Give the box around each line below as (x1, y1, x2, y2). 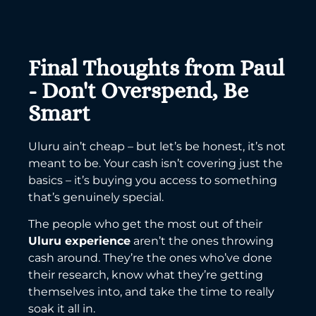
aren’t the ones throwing (130, 234, 274, 248)
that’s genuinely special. (28, 190, 164, 204)
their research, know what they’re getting (28, 268, 263, 282)
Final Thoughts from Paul (28, 54, 284, 80)
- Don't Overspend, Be (28, 77, 248, 103)
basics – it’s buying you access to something (28, 173, 277, 187)
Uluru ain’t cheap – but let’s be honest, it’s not (28, 139, 286, 153)
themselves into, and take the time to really (28, 285, 274, 299)
